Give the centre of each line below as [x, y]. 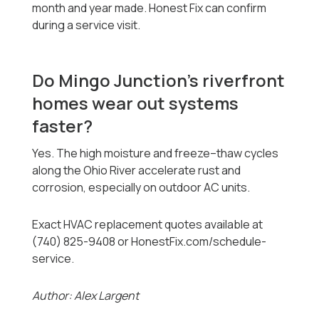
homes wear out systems [136, 103]
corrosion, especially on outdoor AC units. [141, 188]
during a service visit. [87, 25]
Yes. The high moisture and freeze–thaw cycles [156, 153]
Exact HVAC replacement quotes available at [148, 225]
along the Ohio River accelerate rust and [137, 171]
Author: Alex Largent [86, 296]
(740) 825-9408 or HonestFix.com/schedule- [150, 242]
